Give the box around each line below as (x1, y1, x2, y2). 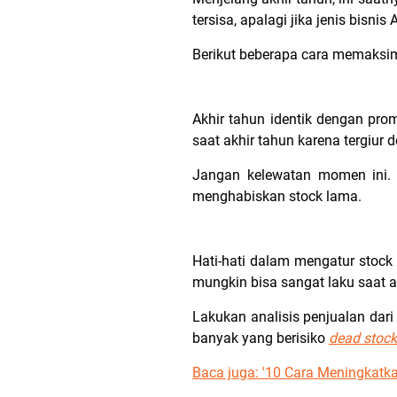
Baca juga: (192, 364, 262, 381)
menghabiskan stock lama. (192, 188, 365, 205)
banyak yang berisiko (192, 330, 329, 346)
